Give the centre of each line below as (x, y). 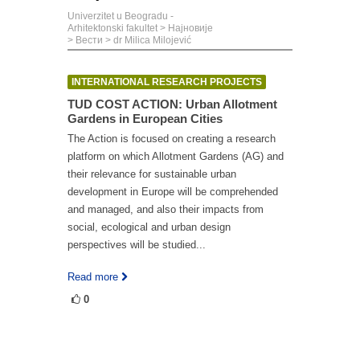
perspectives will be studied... (137, 245)
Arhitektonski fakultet (112, 28)
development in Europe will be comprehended (173, 192)
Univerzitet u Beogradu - (121, 16)
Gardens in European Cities (145, 119)
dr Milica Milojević (152, 40)
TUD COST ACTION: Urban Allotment (172, 104)
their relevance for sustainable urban (152, 174)
